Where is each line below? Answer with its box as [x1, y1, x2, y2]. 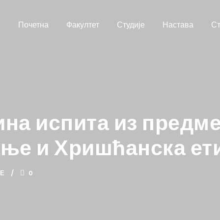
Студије [117, 19, 145, 30]
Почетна [18, 19, 49, 30]
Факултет [66, 19, 99, 30]
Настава [163, 19, 193, 30]
